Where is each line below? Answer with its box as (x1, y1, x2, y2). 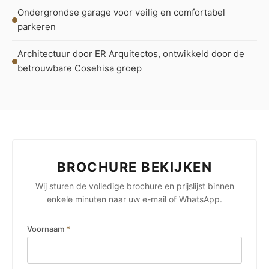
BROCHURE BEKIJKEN (56, 159, 213, 175)
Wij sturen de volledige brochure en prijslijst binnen (35, 181, 234, 191)
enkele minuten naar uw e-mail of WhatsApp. (47, 194, 222, 204)
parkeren (17, 21, 56, 32)
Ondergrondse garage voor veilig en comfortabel (17, 7, 225, 18)
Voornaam (27, 224, 66, 234)
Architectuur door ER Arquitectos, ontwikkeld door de (17, 48, 244, 59)
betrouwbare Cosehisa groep (17, 62, 142, 74)
